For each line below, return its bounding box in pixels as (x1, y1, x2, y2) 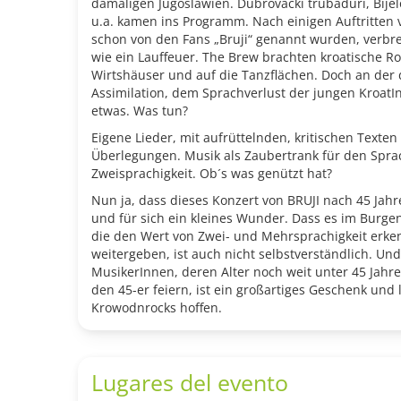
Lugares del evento (91, 367, 288, 397)
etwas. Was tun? (91, 102, 188, 119)
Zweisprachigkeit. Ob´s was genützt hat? (91, 165, 332, 182)
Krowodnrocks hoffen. (91, 299, 222, 316)
